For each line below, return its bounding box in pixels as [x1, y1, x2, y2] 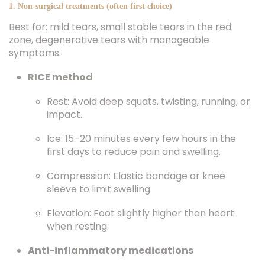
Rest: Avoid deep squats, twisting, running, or [47, 95, 250, 108]
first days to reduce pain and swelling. [47, 145, 221, 159]
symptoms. [9, 46, 61, 60]
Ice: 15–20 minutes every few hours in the [47, 132, 236, 146]
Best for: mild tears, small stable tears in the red [9, 20, 231, 34]
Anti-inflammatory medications [28, 244, 193, 257]
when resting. [47, 219, 109, 233]
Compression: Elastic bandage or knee [47, 169, 225, 183]
